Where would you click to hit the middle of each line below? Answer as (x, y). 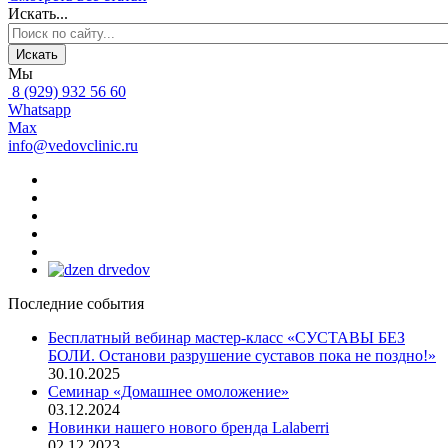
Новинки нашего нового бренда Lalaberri (188, 427)
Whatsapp (39, 109)
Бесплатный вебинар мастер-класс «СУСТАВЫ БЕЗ (226, 337)
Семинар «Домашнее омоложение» (168, 391)
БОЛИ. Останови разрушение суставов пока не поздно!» (242, 355)
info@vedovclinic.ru (73, 145)
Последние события (76, 303)
